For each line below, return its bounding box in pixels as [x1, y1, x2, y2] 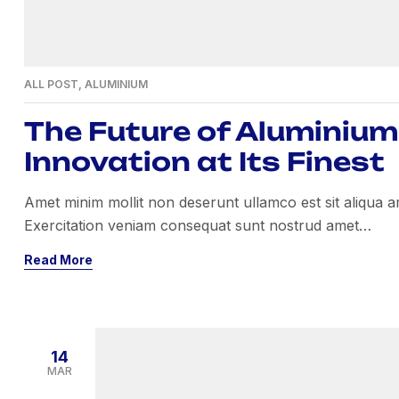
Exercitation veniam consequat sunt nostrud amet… [24, 216, 371, 234]
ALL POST [24, 77, 78, 91]
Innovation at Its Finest [24, 146, 385, 177]
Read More [24, 252, 93, 267]
